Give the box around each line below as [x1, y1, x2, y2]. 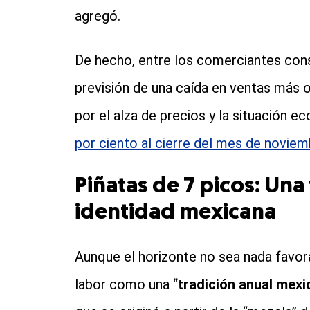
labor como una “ [74, 276, 178, 293]
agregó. [74, 8, 120, 25]
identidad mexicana [74, 202, 276, 225]
